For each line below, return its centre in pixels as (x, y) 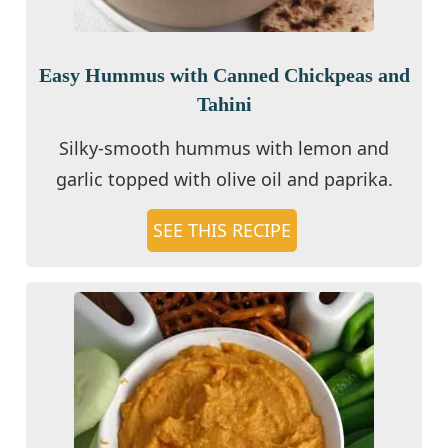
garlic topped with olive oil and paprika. (224, 178)
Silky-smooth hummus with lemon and (224, 147)
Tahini (224, 103)
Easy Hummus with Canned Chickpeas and (224, 74)
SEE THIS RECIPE (221, 229)
